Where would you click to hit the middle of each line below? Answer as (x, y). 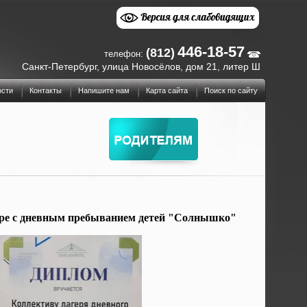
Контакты (46, 90)
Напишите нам (104, 90)
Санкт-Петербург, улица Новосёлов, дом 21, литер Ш (141, 66)
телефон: (124, 54)
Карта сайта (167, 90)
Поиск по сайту (231, 90)
